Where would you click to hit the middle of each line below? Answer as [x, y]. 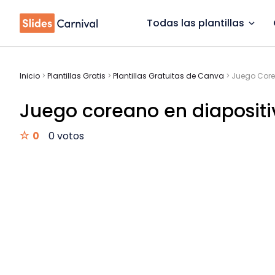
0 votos [66, 136]
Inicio [30, 76]
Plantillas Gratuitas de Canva [168, 76]
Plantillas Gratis [76, 76]
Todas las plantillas [196, 23]
